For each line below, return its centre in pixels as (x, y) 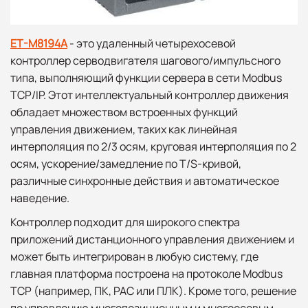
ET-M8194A (39, 43)
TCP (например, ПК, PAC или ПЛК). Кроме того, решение (153, 290)
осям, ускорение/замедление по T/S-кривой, (126, 163)
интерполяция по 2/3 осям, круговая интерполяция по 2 (153, 146)
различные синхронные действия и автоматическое (145, 180)
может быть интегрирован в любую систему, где (134, 256)
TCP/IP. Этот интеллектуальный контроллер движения (150, 95)
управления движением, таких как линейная (124, 129)
